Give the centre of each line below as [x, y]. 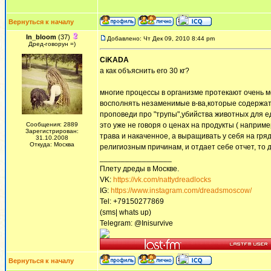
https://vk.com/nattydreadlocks [162, 180]
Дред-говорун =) [52, 44]
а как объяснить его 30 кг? [145, 71]
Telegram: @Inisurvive [136, 223]
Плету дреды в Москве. [139, 169]
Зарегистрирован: [52, 131]
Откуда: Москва [52, 144]
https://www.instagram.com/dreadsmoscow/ [181, 191]
